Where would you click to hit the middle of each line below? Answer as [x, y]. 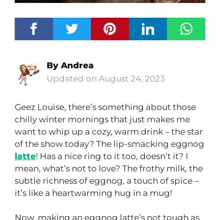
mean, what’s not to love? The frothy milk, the [109, 168]
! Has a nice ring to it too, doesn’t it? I [112, 156]
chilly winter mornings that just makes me [102, 119]
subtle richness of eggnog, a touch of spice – [107, 180]
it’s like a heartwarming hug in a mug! [93, 193]
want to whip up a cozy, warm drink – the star [109, 131]
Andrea [77, 66]
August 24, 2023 [132, 79]
